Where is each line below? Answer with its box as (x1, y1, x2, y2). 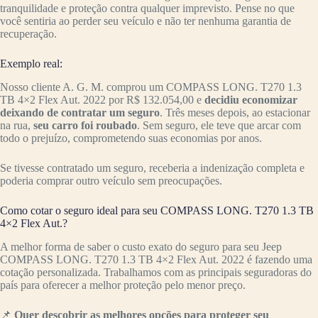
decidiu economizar (204, 93, 297, 106)
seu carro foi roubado (31, 119, 137, 131)
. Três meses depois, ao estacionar (160, 106, 310, 119)
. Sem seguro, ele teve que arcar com (137, 119, 301, 131)
